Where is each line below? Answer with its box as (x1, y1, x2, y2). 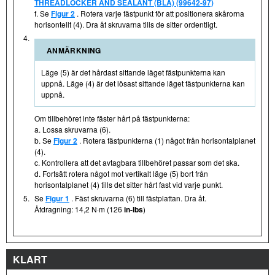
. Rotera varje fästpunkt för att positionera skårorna (75, 7, 244, 18)
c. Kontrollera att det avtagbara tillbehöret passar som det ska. (34, 157, 239, 168)
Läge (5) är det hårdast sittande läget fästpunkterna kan (41, 66, 225, 77)
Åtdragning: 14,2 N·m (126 (34, 203, 122, 214)
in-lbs (122, 203, 143, 215)
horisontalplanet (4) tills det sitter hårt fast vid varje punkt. (34, 179, 223, 190)
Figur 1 (45, 192, 69, 204)
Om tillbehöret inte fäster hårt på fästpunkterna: (34, 112, 190, 123)
